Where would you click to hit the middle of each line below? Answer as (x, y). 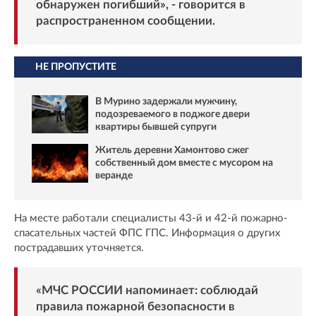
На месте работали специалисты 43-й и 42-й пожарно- (151, 218)
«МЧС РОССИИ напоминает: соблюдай (147, 290)
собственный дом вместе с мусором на (184, 163)
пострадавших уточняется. (79, 248)
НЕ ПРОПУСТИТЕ (76, 67)
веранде (114, 176)
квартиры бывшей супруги (156, 127)
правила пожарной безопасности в (135, 306)
